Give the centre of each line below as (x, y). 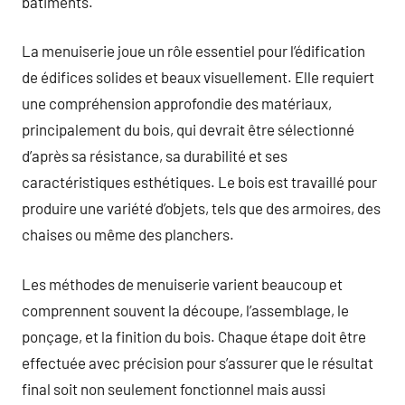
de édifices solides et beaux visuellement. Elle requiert (198, 77)
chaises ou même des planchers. (128, 234)
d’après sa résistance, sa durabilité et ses (155, 155)
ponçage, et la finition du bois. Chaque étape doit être (194, 336)
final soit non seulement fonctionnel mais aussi (174, 388)
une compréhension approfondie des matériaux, (177, 103)
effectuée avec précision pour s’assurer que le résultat (198, 362)
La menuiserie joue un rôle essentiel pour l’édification (193, 51)
